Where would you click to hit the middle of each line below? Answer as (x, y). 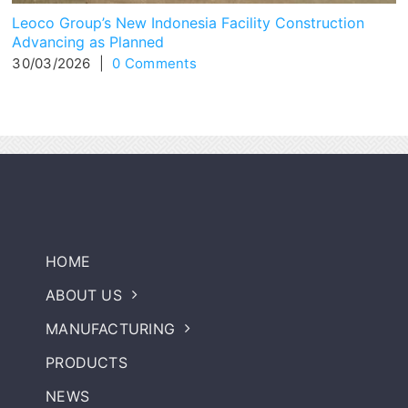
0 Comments (154, 63)
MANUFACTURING (111, 328)
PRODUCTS (87, 362)
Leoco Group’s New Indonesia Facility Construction (189, 22)
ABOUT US (84, 295)
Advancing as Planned (88, 41)
